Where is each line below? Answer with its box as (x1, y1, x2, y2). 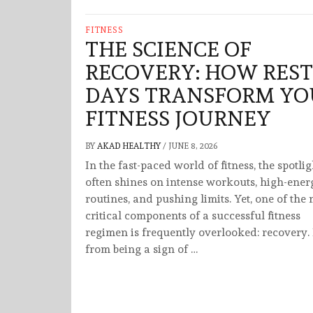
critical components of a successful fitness (85, 209, 300, 223)
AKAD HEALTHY (97, 141, 163, 152)
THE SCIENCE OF (85, 37, 252, 62)
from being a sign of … (85, 242, 198, 256)
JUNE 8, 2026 (168, 141, 217, 152)
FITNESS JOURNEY (85, 106, 271, 131)
